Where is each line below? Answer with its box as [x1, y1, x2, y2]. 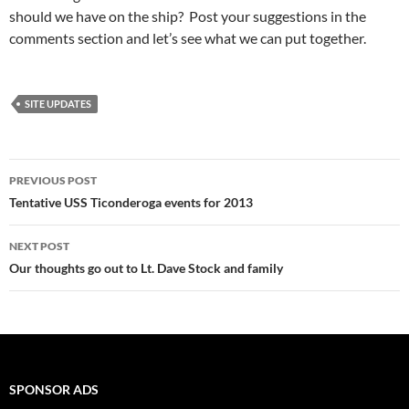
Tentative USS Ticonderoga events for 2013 [9, 194, 253, 210]
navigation [8, 190, 121, 220]
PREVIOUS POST [9, 173, 97, 187]
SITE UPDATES [25, 97, 91, 110]
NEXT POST [9, 238, 69, 253]
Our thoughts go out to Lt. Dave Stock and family [9, 259, 283, 276]
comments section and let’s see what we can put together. [9, 28, 366, 47]
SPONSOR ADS [9, 381, 99, 397]
